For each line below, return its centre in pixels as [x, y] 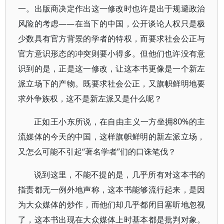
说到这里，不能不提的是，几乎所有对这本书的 [120, 174]
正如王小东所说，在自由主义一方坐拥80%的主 [120, 121]
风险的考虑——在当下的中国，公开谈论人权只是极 [112, 23]
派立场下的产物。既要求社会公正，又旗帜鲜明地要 [112, 83]
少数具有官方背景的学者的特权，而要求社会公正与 [112, 38]
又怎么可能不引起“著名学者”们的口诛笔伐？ [97, 151]
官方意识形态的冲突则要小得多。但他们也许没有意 [112, 53]
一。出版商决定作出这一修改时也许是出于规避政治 [112, 8]
